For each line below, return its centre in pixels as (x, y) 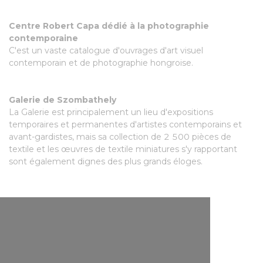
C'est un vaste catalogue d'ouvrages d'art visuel (106, 50)
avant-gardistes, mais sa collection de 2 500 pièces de (120, 137)
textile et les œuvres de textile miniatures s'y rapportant (123, 149)
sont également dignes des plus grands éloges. (108, 161)
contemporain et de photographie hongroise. (101, 63)
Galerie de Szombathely (63, 100)
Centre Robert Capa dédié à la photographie (109, 26)
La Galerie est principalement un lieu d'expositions (111, 112)
